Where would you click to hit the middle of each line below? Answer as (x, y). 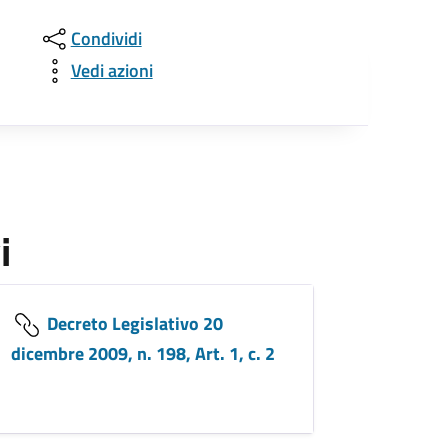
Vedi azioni (111, 71)
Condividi (106, 39)
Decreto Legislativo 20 (132, 323)
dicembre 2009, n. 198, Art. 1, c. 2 (142, 353)
